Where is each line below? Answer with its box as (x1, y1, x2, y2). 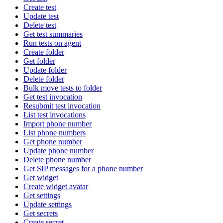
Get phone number (23, 137, 82, 146)
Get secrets (23, 209, 58, 218)
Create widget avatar (23, 182, 88, 191)
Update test (23, 11, 59, 20)
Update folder (23, 65, 67, 74)
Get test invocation (23, 92, 82, 101)
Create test (23, 2, 56, 11)
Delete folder (23, 74, 64, 83)
